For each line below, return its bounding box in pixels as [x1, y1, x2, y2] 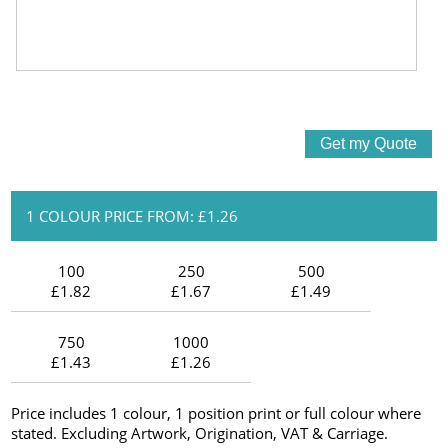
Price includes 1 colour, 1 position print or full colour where [11, 402, 422, 423]
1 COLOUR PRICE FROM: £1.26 [26, 205, 239, 226]
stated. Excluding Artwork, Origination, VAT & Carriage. [11, 422, 389, 443]
